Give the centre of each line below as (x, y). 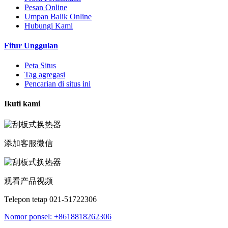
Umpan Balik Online (58, 16)
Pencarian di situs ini (58, 84)
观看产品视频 (28, 181)
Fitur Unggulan (31, 45)
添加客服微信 (28, 143)
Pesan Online (46, 7)
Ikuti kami (22, 104)
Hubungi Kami (49, 25)
